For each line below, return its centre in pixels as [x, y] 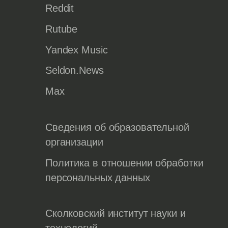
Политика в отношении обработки [124, 163]
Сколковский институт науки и [115, 213]
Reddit [60, 8]
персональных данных [97, 177]
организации [74, 142]
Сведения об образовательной [117, 127]
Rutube [61, 29]
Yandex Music [76, 50]
